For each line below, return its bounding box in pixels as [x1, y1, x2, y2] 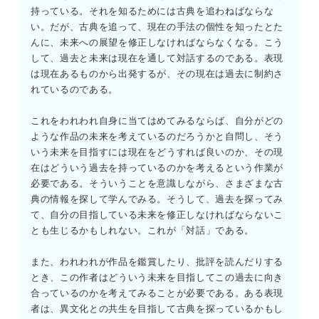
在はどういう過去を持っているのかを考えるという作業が [31, 162, 283, 174]
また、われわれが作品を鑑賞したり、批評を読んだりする [31, 256, 283, 268]
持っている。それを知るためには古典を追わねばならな [31, 6, 274, 17]
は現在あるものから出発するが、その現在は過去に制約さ [31, 68, 283, 80]
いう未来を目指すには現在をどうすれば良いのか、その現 [31, 147, 283, 158]
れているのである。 [31, 84, 118, 95]
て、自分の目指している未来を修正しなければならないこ [31, 209, 283, 221]
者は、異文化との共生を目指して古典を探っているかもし [31, 303, 283, 315]
